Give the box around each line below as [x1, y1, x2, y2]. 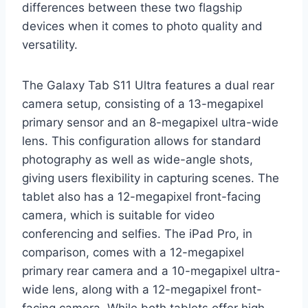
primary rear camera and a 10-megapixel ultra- [22, 264, 280, 278]
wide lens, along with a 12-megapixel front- [22, 283, 262, 297]
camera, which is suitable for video [22, 208, 214, 223]
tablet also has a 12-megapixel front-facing [22, 190, 261, 204]
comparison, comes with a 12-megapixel [22, 245, 244, 260]
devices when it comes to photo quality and [22, 19, 263, 34]
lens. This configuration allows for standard [22, 134, 261, 148]
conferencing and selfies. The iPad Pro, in [22, 227, 252, 241]
